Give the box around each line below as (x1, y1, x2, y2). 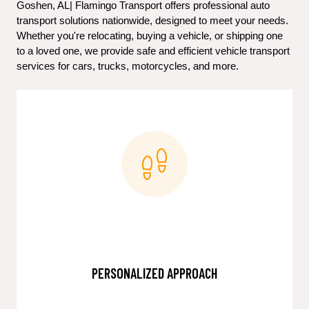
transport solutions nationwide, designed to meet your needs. (17, 15, 288, 26)
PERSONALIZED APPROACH (92, 265, 217, 281)
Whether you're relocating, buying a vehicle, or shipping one (17, 30, 283, 41)
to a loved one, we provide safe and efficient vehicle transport (17, 46, 290, 57)
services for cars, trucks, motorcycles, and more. (17, 61, 239, 72)
